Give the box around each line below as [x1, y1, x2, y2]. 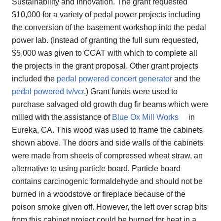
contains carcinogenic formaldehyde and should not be [12, 177, 203, 186]
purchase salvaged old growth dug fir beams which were [12, 100, 208, 109]
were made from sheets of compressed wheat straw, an [12, 151, 203, 160]
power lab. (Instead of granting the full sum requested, [12, 36, 198, 45]
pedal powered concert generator [57, 74, 172, 83]
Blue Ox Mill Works [112, 113, 179, 122]
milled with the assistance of [12, 113, 112, 122]
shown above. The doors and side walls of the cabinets [12, 139, 203, 147]
